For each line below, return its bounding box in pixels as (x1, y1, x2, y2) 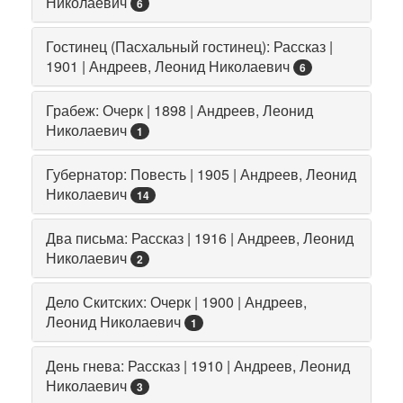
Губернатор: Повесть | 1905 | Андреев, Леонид (46, 163, 356, 184)
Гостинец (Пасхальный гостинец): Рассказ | (46, 35, 333, 57)
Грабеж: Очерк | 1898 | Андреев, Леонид (46, 99, 313, 121)
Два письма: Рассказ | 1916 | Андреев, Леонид (46, 227, 354, 248)
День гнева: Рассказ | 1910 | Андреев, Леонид (46, 354, 350, 376)
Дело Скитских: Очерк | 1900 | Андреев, (46, 291, 307, 312)
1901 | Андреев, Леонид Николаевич (46, 55, 290, 76)
